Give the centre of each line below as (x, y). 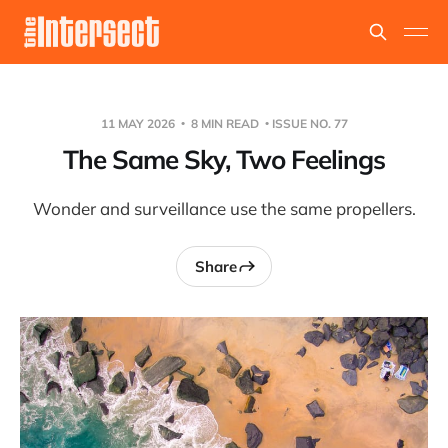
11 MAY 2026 (139, 123)
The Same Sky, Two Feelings (224, 159)
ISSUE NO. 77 (309, 123)
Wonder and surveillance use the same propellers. (224, 208)
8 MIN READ (224, 123)
